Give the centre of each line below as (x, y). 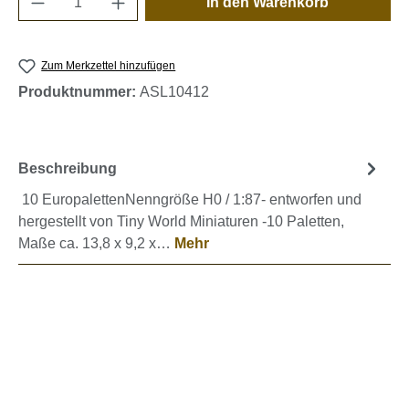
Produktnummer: (79, 92)
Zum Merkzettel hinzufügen (109, 65)
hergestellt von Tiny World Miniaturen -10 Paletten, (181, 222)
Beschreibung (68, 168)
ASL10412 (174, 92)
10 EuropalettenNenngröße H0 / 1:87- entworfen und (190, 200)
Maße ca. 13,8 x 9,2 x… (96, 244)
